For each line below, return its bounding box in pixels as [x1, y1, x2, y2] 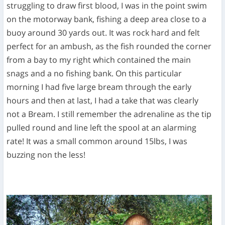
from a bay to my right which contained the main [7, 54, 191, 65]
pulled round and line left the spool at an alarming [7, 122, 197, 133]
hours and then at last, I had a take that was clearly [7, 94, 199, 106]
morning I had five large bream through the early [7, 81, 192, 92]
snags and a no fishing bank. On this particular [7, 67, 182, 79]
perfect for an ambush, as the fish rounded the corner [7, 40, 212, 52]
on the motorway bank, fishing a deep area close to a [7, 13, 207, 25]
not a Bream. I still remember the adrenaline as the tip [7, 108, 212, 120]
